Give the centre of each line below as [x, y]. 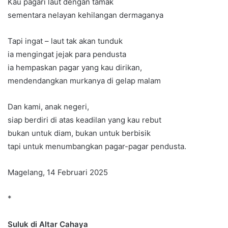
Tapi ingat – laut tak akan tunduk [65, 41]
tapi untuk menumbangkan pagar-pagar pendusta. [97, 147]
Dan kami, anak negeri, [48, 107]
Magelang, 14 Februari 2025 [58, 173]
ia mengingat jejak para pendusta [67, 54]
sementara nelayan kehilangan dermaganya [85, 15]
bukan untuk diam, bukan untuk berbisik [79, 133]
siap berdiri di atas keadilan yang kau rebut [84, 120]
